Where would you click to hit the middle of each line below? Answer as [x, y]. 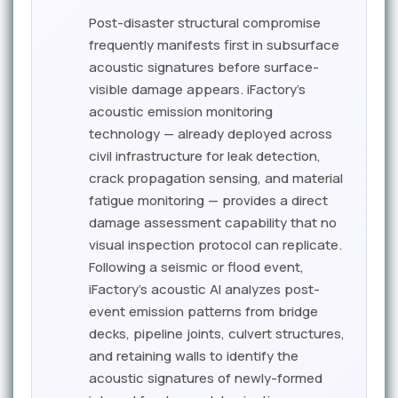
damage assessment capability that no [213, 223]
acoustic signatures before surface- [204, 67]
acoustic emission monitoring [181, 111]
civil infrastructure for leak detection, [205, 156]
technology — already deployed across [211, 134]
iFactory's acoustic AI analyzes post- [204, 289]
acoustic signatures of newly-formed [206, 378]
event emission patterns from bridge [203, 311]
